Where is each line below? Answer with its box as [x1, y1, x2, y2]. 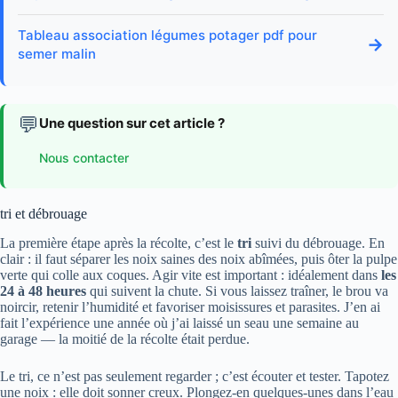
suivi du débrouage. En [251, 235, 385, 251]
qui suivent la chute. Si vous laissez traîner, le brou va [86, 283, 388, 298]
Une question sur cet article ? [39, 114, 225, 131]
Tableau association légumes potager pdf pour [18, 26, 317, 44]
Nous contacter [39, 150, 129, 166]
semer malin [18, 44, 96, 62]
